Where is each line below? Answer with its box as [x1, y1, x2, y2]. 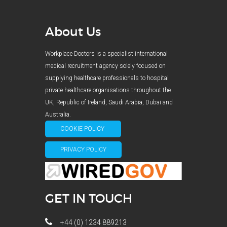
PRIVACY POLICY [60, 146, 106, 153]
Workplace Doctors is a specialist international [45, 50, 168, 57]
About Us [45, 24, 101, 39]
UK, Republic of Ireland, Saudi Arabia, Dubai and [45, 99, 173, 106]
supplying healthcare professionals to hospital [45, 74, 169, 82]
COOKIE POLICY [60, 125, 106, 132]
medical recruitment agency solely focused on [45, 62, 166, 69]
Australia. [45, 111, 71, 118]
